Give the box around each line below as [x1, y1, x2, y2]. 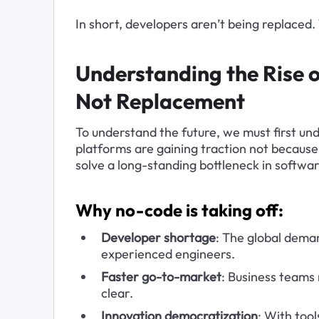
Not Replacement [75, 87, 245, 115]
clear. [100, 284, 133, 301]
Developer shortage [100, 229, 216, 246]
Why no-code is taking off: [75, 199, 283, 221]
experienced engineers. [100, 245, 235, 262]
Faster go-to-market [100, 268, 221, 285]
